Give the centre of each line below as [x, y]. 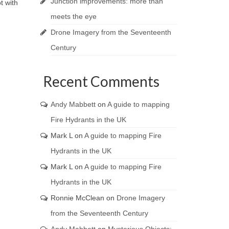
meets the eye [73, 16]
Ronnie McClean [77, 198]
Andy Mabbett [73, 104]
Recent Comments [101, 81]
